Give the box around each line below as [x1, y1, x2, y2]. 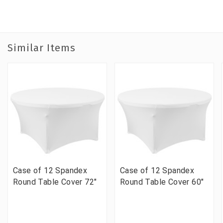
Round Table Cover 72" [13, 177, 97, 187]
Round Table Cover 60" [120, 177, 204, 187]
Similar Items [7, 41, 76, 54]
